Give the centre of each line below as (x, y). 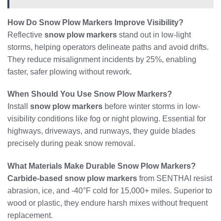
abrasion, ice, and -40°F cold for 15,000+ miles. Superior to (110, 191)
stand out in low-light (154, 35)
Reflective (26, 35)
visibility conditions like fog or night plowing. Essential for (107, 119)
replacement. (30, 216)
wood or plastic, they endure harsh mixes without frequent (108, 203)
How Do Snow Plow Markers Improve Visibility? (95, 22)
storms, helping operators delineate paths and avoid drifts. (108, 47)
